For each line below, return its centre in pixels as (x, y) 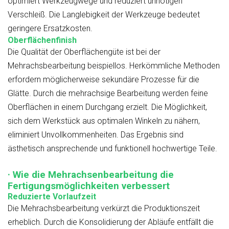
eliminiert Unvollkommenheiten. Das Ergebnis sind (96, 135)
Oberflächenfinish (42, 40)
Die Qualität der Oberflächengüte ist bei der (84, 52)
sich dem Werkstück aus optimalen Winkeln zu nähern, (104, 121)
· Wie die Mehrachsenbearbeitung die (91, 175)
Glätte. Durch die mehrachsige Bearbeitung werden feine (108, 94)
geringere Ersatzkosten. (50, 29)
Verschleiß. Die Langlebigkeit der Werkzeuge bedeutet (104, 15)
